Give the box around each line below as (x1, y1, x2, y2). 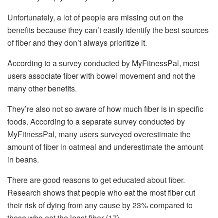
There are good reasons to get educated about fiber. (7, 174, 185, 186)
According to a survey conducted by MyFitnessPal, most (7, 57, 200, 69)
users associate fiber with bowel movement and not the (7, 70, 196, 82)
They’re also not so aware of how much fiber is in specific (7, 103, 203, 115)
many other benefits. (7, 83, 79, 94)
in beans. (7, 154, 41, 165)
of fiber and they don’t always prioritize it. (7, 37, 149, 49)
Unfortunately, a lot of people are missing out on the (7, 12, 183, 23)
